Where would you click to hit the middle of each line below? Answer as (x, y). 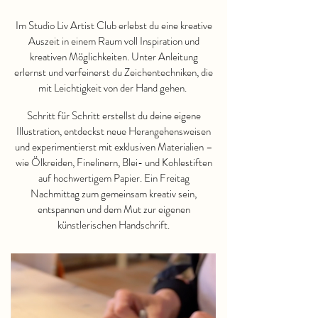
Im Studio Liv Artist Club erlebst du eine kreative (114, 26)
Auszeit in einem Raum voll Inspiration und (114, 41)
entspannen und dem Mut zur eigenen (114, 209)
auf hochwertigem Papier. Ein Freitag (114, 178)
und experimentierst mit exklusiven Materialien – (114, 147)
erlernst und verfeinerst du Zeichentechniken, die (114, 72)
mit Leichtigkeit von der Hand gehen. (114, 88)
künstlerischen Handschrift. (114, 225)
